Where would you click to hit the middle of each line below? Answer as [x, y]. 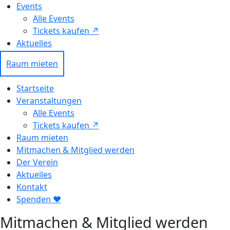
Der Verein [37, 162]
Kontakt [32, 187]
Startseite [35, 88]
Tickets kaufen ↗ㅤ [66, 31]
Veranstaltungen [49, 101]
